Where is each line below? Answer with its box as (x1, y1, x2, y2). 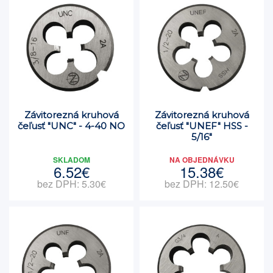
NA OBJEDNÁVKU (169, 154, 235, 165)
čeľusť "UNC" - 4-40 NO (18, 120, 125, 132)
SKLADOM (52, 154, 90, 165)
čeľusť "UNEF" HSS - (155, 120, 248, 132)
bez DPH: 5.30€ (37, 177, 106, 191)
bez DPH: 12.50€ (165, 177, 239, 191)
